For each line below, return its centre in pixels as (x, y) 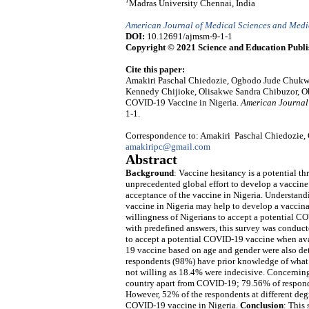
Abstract (151, 160)
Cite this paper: (155, 70)
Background (150, 173)
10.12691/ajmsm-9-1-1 (189, 37)
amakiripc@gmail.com (168, 147)
